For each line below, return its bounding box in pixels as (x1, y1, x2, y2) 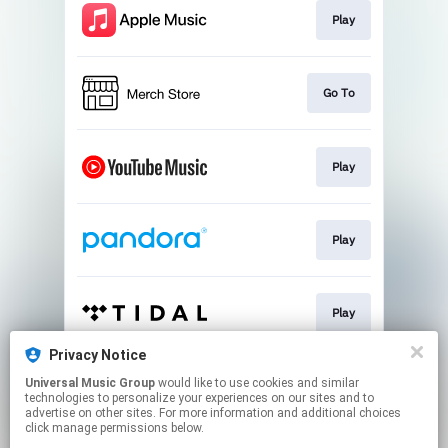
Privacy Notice (49, 347, 146, 363)
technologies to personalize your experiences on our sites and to (25, 391, 374, 405)
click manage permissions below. (25, 421, 204, 435)
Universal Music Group (25, 376, 155, 390)
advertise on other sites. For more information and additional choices (25, 406, 401, 420)
